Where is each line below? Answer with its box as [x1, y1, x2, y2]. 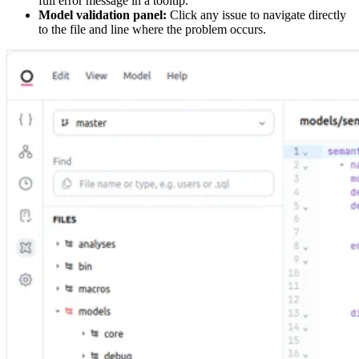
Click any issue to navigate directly [167, 8, 346, 22]
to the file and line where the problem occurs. [38, 22, 266, 37]
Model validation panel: [38, 8, 167, 22]
